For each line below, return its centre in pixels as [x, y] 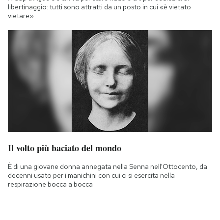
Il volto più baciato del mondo [65, 148]
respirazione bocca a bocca [50, 184]
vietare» [21, 15]
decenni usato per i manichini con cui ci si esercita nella [91, 175]
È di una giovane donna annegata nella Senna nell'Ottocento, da [108, 166]
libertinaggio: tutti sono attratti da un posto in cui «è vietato [99, 7]
